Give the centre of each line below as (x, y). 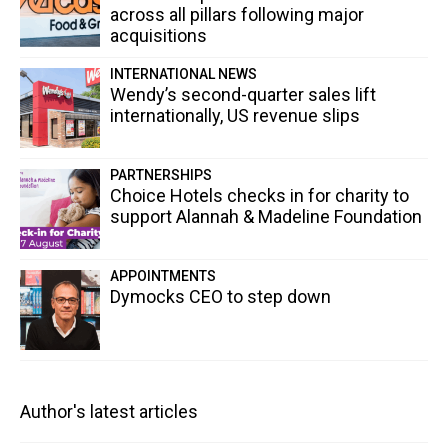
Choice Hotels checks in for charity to (259, 196)
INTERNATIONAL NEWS (183, 74)
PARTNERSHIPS (161, 175)
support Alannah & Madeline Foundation (266, 217)
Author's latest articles (109, 412)
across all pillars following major (237, 15)
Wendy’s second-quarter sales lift (243, 95)
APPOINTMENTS (163, 276)
